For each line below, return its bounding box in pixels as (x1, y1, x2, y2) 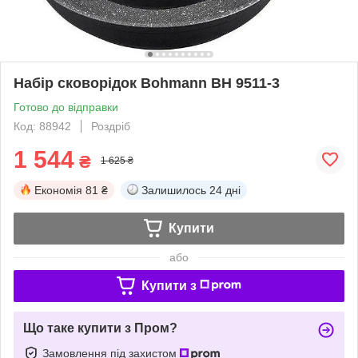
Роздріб (91, 119, 130, 133)
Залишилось (141, 183, 206, 197)
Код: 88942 (14, 119, 71, 133)
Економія (34, 183, 82, 197)
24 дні (209, 183, 241, 197)
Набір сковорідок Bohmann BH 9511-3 (14, 74, 280, 91)
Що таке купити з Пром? (23, 320, 177, 335)
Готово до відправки (14, 100, 118, 113)
